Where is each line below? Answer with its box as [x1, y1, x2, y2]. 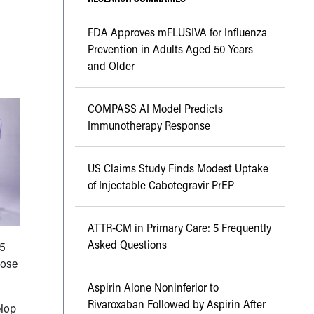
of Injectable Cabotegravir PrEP [87, 177, 234, 193]
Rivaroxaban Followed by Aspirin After [87, 296, 266, 312]
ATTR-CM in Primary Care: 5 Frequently [87, 220, 271, 235]
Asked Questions [87, 237, 167, 252]
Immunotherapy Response [87, 118, 210, 133]
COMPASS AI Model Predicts [87, 101, 223, 116]
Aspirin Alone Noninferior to [87, 280, 219, 295]
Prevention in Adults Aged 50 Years [87, 41, 253, 57]
